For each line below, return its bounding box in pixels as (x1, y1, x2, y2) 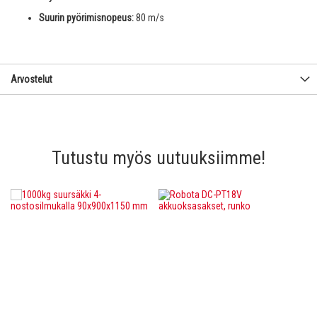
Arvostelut (11, 74, 52, 86)
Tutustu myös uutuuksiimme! (52, 147, 265, 169)
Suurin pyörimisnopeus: (39, 12, 134, 24)
